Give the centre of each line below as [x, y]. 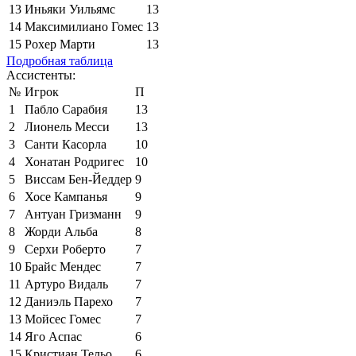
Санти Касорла [66, 144]
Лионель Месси [67, 126]
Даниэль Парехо [69, 301]
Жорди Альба [61, 231]
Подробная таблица [60, 60]
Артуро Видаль [66, 284]
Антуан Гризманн [73, 214]
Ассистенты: [41, 75]
